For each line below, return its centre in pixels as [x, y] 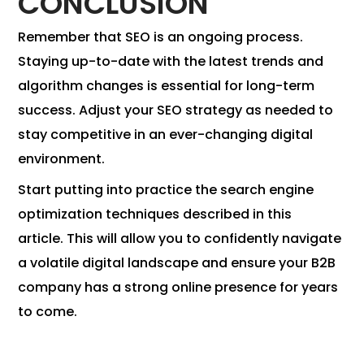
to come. [48, 312]
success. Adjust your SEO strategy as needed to [176, 110]
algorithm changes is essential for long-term [167, 86]
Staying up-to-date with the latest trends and [171, 62]
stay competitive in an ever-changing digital [166, 135]
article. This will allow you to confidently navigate [180, 239]
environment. [62, 159]
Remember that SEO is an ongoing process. [161, 37]
